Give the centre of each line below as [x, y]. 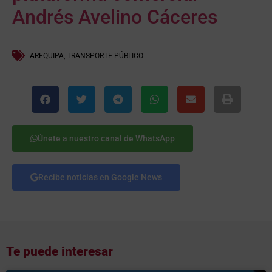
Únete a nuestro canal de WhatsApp [106, 138]
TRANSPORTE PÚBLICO [105, 56]
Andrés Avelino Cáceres [115, 17]
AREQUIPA [47, 56]
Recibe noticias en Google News [100, 177]
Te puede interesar [59, 251]
